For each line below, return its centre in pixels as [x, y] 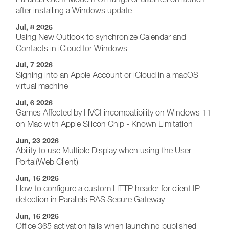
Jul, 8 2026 [34, 27]
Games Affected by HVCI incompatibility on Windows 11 [113, 112]
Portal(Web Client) [47, 162]
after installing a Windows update [74, 10]
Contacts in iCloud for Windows [72, 48]
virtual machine [42, 86]
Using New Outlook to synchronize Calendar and [101, 37]
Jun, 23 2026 [37, 141]
